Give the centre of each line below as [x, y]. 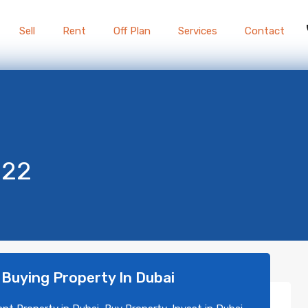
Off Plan [132, 31]
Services [198, 31]
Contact [265, 31]
